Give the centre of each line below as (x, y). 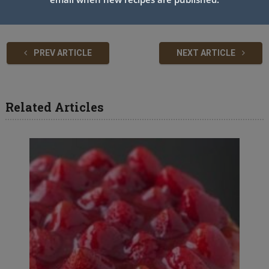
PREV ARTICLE (62, 53)
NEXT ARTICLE (207, 53)
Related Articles (54, 107)
